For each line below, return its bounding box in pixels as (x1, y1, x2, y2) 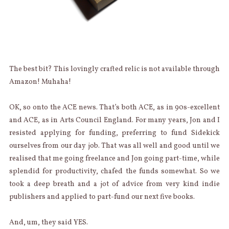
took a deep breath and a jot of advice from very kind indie (9, 179, 220, 189)
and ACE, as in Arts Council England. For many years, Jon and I (9, 115, 220, 125)
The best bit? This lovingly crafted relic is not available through (9, 64, 220, 74)
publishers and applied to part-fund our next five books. (9, 192, 195, 202)
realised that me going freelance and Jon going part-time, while (9, 153, 220, 164)
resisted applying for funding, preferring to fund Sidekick (9, 128, 220, 138)
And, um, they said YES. (9, 217, 88, 227)
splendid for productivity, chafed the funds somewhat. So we (9, 166, 220, 176)
